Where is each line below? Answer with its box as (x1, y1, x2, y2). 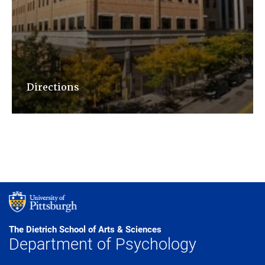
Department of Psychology (9, 232, 196, 254)
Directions (27, 80, 79, 93)
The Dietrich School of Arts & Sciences (9, 222, 161, 235)
